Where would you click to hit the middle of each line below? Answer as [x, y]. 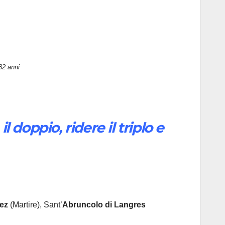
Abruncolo [83, 204]
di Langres [125, 204]
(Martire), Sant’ [35, 204]
